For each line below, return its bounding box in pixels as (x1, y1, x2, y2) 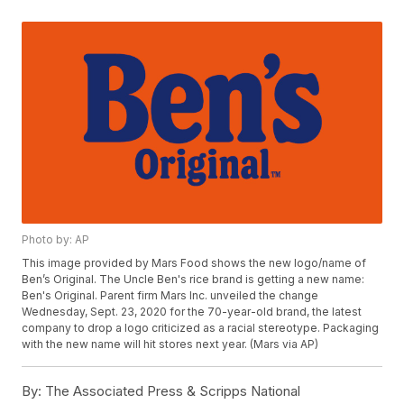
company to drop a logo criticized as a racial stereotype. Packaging (22, 321, 380, 335)
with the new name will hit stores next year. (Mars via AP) (22, 337, 319, 352)
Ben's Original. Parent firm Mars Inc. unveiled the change (22, 289, 319, 303)
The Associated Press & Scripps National (41, 382, 301, 400)
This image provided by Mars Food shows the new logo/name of (22, 256, 367, 271)
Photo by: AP (22, 233, 90, 247)
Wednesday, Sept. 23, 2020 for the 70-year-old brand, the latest (22, 305, 363, 319)
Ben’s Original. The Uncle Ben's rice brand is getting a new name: (22, 272, 365, 287)
